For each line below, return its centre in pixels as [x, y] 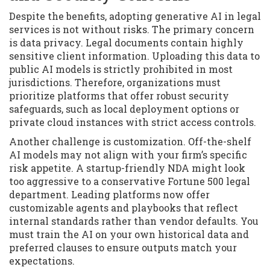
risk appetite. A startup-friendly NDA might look [127, 168]
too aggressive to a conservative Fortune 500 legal [130, 181]
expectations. [42, 261]
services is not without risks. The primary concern [132, 30]
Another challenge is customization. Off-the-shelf [130, 142]
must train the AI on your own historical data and [129, 234]
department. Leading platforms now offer [109, 195]
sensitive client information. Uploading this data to [134, 56]
